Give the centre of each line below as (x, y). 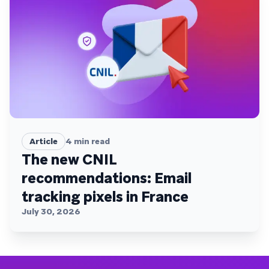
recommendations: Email (107, 178)
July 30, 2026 (51, 211)
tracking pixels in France (105, 196)
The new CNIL (69, 159)
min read (91, 141)
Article (44, 141)
